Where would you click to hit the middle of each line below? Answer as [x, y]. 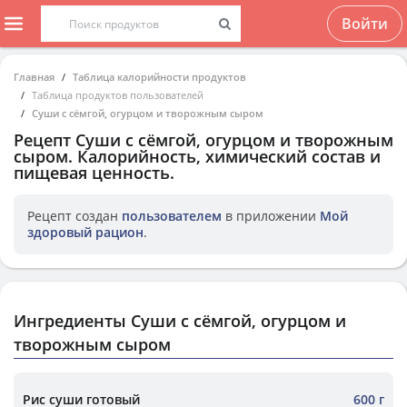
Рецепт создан [74, 216]
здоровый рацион [85, 232]
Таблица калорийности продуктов [159, 77]
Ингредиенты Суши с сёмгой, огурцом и [180, 321]
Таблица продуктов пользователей [118, 95]
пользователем [172, 216]
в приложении [271, 216]
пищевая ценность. [94, 173]
